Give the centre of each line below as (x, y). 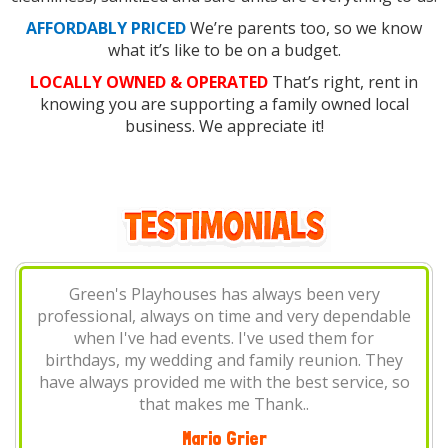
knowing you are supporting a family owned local (224, 104)
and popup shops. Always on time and (230, 338)
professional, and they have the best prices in (230, 360)
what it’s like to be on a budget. (224, 50)
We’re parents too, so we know (304, 28)
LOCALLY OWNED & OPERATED (149, 82)
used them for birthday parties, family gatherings (229, 316)
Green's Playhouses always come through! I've (229, 294)
